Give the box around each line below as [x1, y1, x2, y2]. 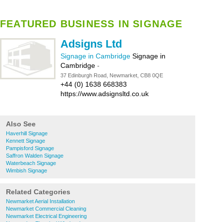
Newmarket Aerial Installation [6, 198, 75, 204]
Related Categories [6, 188, 70, 196]
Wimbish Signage [6, 167, 47, 173]
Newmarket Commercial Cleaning [6, 206, 86, 212]
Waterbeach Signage [6, 160, 56, 166]
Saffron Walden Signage [6, 153, 63, 159]
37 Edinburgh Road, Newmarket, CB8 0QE [60, 72, 163, 78]
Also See [6, 120, 36, 128]
